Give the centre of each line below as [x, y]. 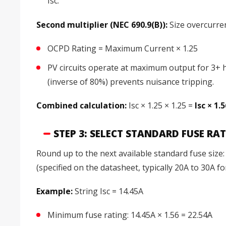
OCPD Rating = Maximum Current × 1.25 [123, 48]
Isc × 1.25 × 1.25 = [161, 106]
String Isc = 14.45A [108, 191]
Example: [54, 191]
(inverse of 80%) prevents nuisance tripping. [131, 81]
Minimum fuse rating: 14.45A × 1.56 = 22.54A [130, 215]
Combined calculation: [81, 106]
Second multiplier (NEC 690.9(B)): [102, 24]
